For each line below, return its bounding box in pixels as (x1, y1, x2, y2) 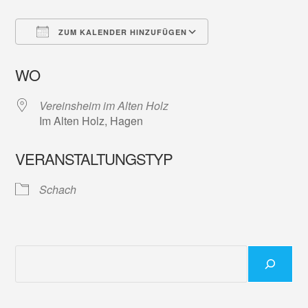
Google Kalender (221, 49, 305, 65)
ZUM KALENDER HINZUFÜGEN (56, 27, 188, 37)
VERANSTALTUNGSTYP (15, 148, 173, 169)
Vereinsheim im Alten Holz (39, 98, 169, 113)
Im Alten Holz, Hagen (39, 113, 144, 129)
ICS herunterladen (39, 49, 129, 65)
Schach (39, 181, 77, 197)
